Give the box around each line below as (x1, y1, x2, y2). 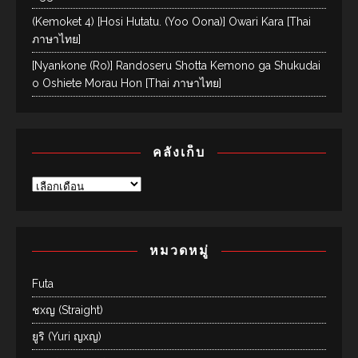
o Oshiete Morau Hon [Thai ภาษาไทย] (32, 77, 221, 90)
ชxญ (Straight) (32, 304, 103, 317)
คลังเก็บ (153, 145, 205, 161)
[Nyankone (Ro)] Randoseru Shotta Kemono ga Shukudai (32, 59, 320, 73)
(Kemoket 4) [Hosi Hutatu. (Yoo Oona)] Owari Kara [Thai (32, 15, 311, 29)
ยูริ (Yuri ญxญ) (32, 330, 101, 344)
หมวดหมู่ (149, 243, 209, 259)
